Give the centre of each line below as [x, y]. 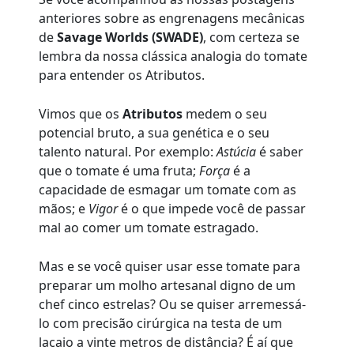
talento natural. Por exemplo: [128, 152]
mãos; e [64, 209]
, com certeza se [252, 38]
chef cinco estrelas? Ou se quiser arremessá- [173, 305]
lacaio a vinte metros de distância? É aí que [166, 343]
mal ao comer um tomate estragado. [149, 228]
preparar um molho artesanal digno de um [168, 286]
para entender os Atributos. [122, 75]
